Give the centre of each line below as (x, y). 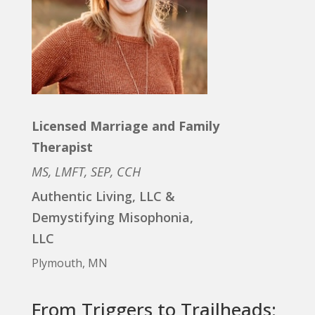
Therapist (62, 147)
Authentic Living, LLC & (103, 196)
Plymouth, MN (69, 263)
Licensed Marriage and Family (125, 126)
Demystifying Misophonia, (112, 217)
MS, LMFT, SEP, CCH (86, 172)
